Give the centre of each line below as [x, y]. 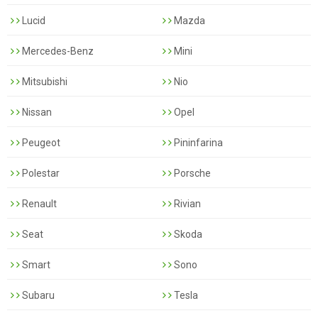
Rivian [186, 203]
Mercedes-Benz [57, 51]
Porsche [191, 173]
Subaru [37, 295]
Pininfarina [197, 142]
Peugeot [40, 142]
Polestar [40, 173]
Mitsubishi [44, 81]
